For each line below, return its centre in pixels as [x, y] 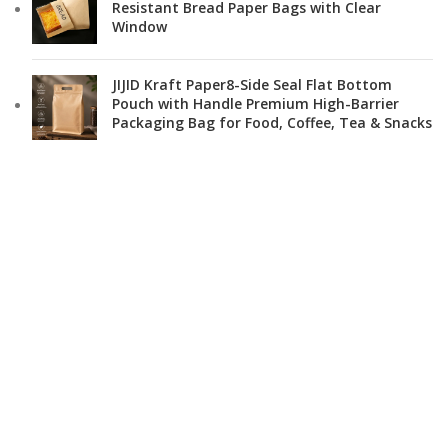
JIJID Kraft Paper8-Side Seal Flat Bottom [252, 84]
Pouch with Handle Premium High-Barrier [255, 103]
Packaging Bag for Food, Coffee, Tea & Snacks [272, 122]
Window [139, 26]
